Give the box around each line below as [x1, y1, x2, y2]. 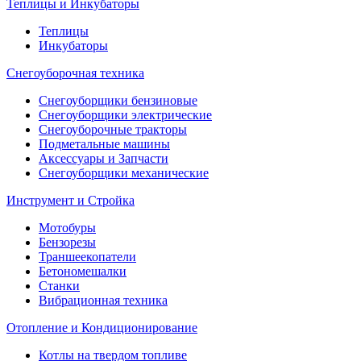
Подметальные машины [39, 137, 170, 151]
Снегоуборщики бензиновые [39, 93, 197, 108]
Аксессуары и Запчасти [39, 151, 168, 166]
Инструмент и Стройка [6, 193, 135, 208]
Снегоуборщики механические [39, 166, 209, 180]
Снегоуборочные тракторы [39, 122, 187, 137]
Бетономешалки [39, 264, 127, 279]
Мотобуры [39, 221, 96, 235]
